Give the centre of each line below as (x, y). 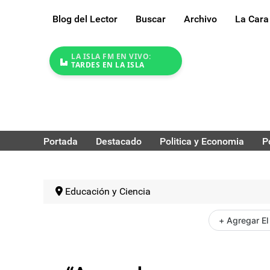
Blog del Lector (85, 19)
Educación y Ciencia (108, 191)
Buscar (151, 19)
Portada (61, 141)
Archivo (200, 19)
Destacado (119, 141)
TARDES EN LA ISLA (108, 65)
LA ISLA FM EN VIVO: (111, 57)
